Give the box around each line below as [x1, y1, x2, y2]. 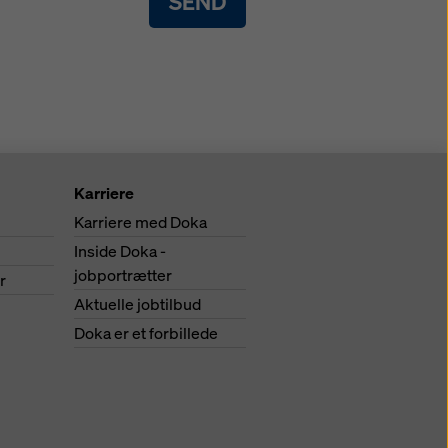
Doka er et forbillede [74, 322, 218, 344]
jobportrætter [74, 264, 172, 286]
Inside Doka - [74, 240, 166, 262]
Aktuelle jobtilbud [74, 293, 201, 315]
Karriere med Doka [74, 211, 207, 233]
